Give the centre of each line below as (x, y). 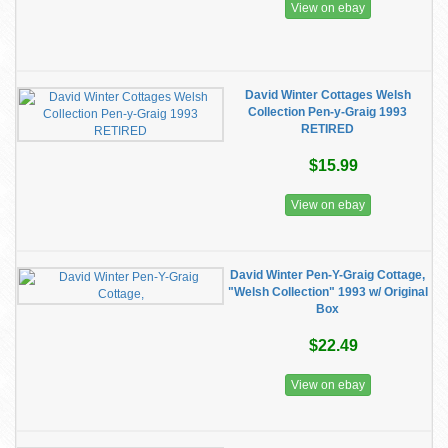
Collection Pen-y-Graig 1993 (327, 112)
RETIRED (327, 129)
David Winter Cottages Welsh (327, 95)
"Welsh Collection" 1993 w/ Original (327, 292)
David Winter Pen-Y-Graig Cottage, (327, 275)
